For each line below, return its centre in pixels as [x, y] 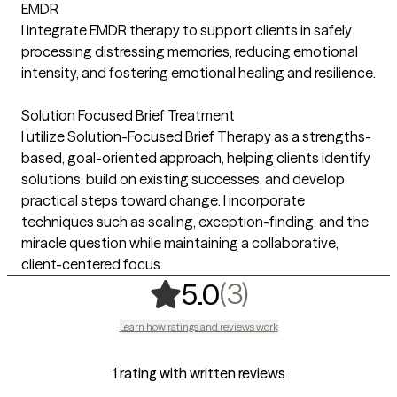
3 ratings [308, 292]
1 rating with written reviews [198, 373]
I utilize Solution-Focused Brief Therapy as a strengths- [196, 136]
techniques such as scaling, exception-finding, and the [195, 221]
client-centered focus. [92, 264]
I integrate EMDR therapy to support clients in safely [187, 30]
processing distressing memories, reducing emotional [190, 51]
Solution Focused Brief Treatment [128, 115]
